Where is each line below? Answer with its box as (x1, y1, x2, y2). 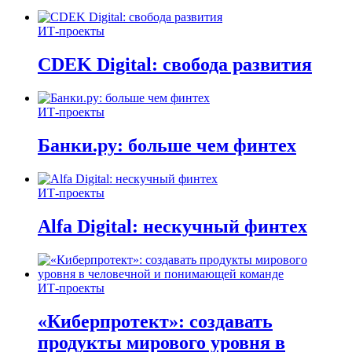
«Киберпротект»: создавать (38, 310, 273, 332)
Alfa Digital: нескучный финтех (38, 215, 307, 236)
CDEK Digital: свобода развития (38, 54, 312, 75)
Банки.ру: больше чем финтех (38, 135, 296, 156)
